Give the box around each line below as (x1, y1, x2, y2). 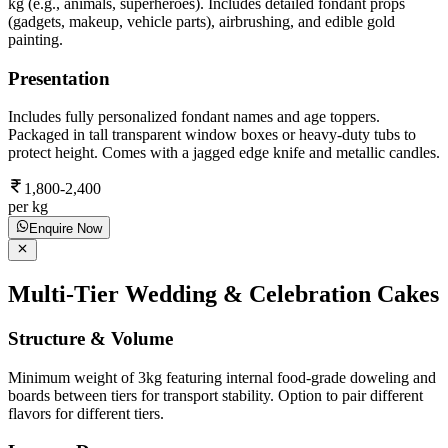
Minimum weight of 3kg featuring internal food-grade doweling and (8, 368, 436, 386)
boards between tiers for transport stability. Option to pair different (8, 386, 423, 404)
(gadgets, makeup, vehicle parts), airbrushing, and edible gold (8, 12, 395, 30)
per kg (8, 198, 48, 216)
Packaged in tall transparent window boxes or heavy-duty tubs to (8, 126, 416, 144)
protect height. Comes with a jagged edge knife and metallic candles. (8, 144, 440, 162)
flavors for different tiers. (8, 404, 164, 422)
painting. (8, 30, 63, 48)
